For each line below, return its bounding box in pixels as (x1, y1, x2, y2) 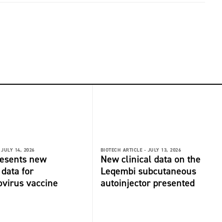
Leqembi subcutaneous (100, 164, 196, 177)
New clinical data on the (100, 152, 201, 166)
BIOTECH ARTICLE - (100, 146, 146, 153)
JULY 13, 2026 (147, 146, 181, 153)
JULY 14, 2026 (1, 146, 35, 153)
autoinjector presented (100, 176, 195, 189)
